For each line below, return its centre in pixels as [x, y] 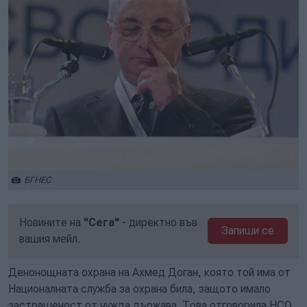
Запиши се [248, 231]
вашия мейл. [50, 239]
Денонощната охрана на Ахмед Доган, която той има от [149, 272]
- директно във [158, 222]
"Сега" [101, 222]
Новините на [51, 222]
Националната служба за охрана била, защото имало [139, 289]
